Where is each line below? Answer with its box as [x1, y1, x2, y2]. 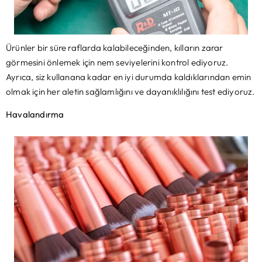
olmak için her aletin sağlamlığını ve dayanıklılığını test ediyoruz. [6, 86, 255, 98]
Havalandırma [6, 109, 64, 120]
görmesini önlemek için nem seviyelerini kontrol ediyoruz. [6, 57, 229, 68]
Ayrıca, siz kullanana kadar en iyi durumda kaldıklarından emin [6, 71, 251, 83]
